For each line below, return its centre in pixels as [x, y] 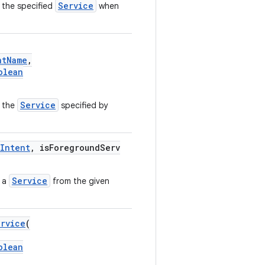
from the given [80, 181]
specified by [83, 105]
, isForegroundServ [75, 148]
